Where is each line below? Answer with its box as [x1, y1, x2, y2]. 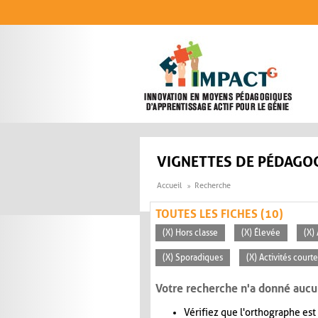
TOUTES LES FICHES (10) [155, 207, 283, 221]
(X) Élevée [241, 228, 280, 238]
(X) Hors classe [163, 228, 218, 238]
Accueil [157, 181, 182, 191]
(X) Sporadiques [163, 253, 223, 263]
